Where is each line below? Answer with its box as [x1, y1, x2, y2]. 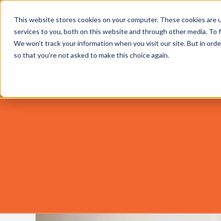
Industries [164, 42, 200, 52]
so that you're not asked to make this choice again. [14, 51, 169, 59]
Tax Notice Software [73, 42, 147, 52]
